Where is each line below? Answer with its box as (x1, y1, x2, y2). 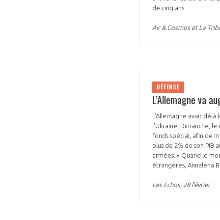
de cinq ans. (152, 4, 187, 11)
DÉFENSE (157, 82, 180, 91)
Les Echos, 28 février (152, 181, 210, 188)
